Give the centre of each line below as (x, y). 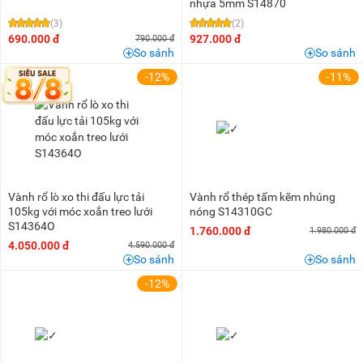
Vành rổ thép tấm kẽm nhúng (263, 197)
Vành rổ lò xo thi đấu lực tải (76, 197)
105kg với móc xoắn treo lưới (80, 212)
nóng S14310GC (231, 212)
